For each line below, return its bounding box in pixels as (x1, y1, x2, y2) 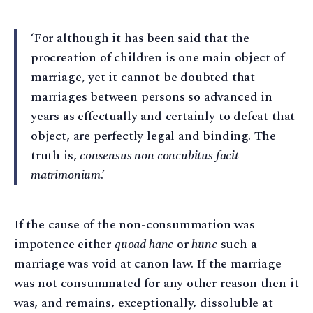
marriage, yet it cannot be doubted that (31, 67, 255, 87)
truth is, (31, 145, 80, 165)
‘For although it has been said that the (31, 28, 249, 48)
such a (217, 234, 257, 254)
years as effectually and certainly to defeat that (31, 106, 296, 126)
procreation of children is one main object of (31, 48, 284, 67)
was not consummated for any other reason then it (14, 273, 299, 293)
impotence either (14, 234, 115, 254)
